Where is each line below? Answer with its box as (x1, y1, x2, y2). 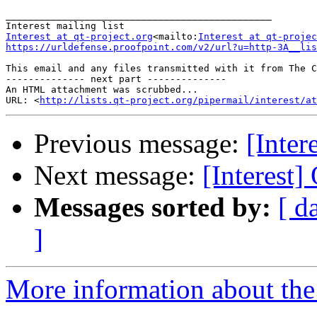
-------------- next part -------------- (6, 74, 226, 85)
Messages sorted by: (34, 192, 271, 223)
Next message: (34, 160, 202, 191)
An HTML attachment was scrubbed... (6, 84, 198, 96)
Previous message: (34, 128, 246, 159)
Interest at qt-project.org (6, 31, 153, 42)
